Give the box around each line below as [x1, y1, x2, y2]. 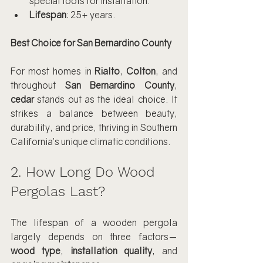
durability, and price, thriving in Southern [11, 122, 177, 133]
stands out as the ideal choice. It [34, 93, 177, 105]
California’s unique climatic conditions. [11, 136, 171, 147]
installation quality [70, 245, 153, 257]
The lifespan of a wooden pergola [11, 217, 177, 228]
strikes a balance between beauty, [11, 107, 177, 119]
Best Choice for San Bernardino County [11, 37, 171, 49]
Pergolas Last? [11, 183, 105, 200]
